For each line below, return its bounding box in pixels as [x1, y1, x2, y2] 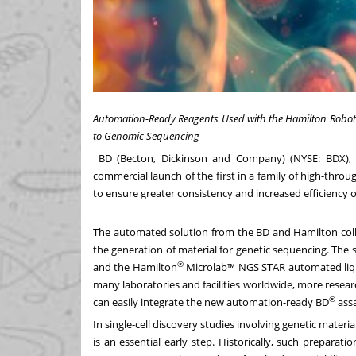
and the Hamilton [93, 259, 177, 274]
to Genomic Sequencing [93, 128, 199, 143]
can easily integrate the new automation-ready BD [93, 294, 329, 309]
